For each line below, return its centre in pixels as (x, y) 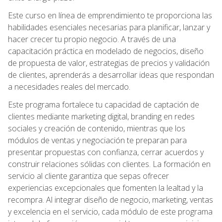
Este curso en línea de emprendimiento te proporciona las (110, 15)
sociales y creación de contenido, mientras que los (97, 128)
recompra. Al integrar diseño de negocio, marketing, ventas (111, 199)
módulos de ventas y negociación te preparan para (97, 140)
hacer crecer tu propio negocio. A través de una (92, 39)
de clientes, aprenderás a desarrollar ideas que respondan (111, 75)
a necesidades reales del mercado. (69, 86)
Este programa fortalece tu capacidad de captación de (104, 104)
